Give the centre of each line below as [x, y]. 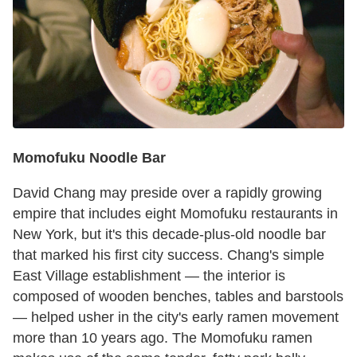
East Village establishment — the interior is [149, 275]
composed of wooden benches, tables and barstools [178, 296]
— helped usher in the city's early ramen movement [176, 317]
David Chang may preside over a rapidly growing [167, 192]
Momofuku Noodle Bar [89, 157]
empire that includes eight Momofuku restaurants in [175, 213]
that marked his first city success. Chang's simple [169, 255]
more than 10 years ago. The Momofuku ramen [163, 337]
